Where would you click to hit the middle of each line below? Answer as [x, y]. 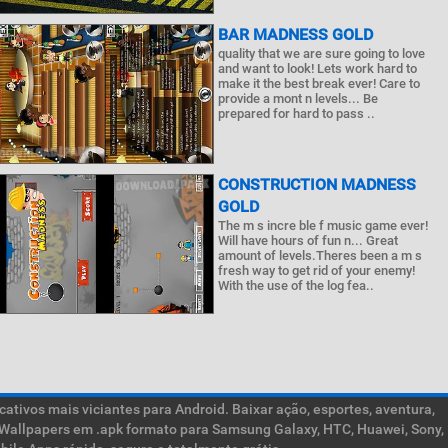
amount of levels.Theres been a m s [320, 255]
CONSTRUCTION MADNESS [317, 184]
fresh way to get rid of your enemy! [317, 270]
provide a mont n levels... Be [298, 98]
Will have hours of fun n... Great [308, 240]
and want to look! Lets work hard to [318, 68]
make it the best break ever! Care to [319, 83]
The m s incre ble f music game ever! [323, 225]
